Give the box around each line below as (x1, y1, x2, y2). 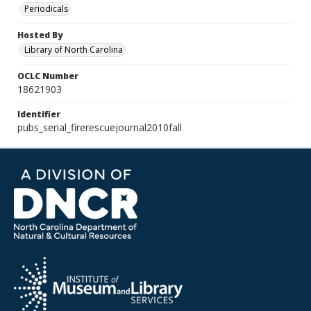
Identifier (17, 108, 60, 120)
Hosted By (17, 29, 62, 41)
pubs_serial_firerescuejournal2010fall (17, 121, 182, 134)
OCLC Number (17, 70, 78, 82)
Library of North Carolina (24, 44, 123, 56)
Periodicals (24, 3, 68, 15)
